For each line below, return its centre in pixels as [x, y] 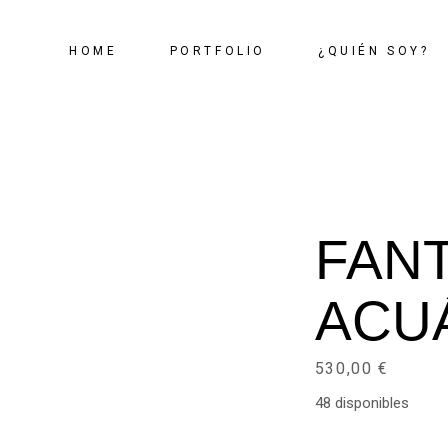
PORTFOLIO [217, 51]
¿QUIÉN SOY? [373, 51]
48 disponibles [361, 403]
